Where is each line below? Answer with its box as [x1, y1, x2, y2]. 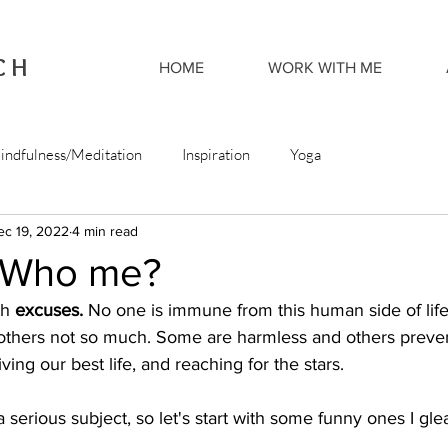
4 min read [72, 222, 138, 239]
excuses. [15, 300, 88, 320]
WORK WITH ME [268, 59, 382, 76]
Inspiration [182, 144, 250, 164]
